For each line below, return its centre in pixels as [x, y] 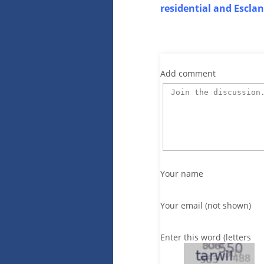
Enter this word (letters [206, 237]
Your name [182, 173]
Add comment [188, 73]
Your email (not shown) [206, 205]
